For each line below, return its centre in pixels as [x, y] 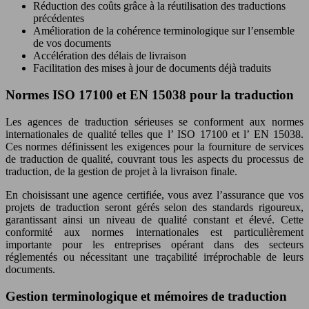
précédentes [59, 19]
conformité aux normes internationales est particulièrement [154, 232]
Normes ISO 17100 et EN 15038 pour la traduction [150, 95]
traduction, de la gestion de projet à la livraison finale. [121, 171]
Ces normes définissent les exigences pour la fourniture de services [154, 146]
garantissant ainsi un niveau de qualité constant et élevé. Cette [154, 219]
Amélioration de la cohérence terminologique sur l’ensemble [164, 31]
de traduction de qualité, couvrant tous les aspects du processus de [154, 159]
